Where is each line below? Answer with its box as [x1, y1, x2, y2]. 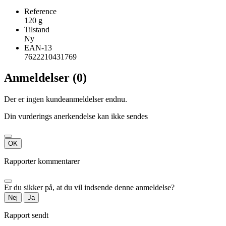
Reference [24, 7, 56, 16]
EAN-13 [24, 43, 52, 52]
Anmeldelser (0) [4, 71, 87, 85]
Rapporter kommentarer [4, 157, 80, 166]
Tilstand [24, 25, 49, 34]
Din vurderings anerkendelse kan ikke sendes [4, 112, 148, 121]
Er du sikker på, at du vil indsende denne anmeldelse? [4, 183, 175, 192]
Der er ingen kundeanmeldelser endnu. [4, 95, 127, 104]
